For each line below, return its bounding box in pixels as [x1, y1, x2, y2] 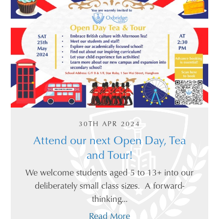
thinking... [91, 192, 128, 205]
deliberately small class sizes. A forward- [35, 179, 184, 192]
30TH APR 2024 [79, 119, 140, 129]
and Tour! [87, 146, 132, 163]
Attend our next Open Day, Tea [33, 131, 186, 149]
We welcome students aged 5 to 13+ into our [25, 166, 194, 179]
